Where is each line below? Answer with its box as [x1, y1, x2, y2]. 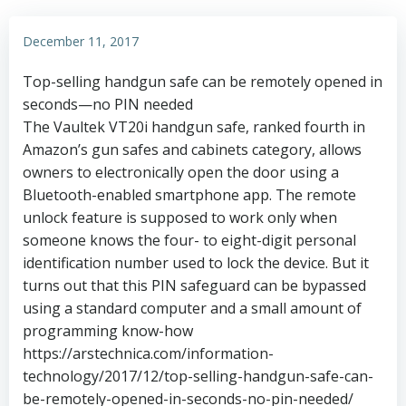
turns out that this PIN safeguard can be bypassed [23, 275, 366, 295]
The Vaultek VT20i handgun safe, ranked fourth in [23, 116, 365, 137]
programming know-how [23, 320, 193, 341]
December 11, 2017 [23, 32, 139, 50]
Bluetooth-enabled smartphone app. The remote [23, 184, 356, 205]
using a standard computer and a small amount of [23, 297, 362, 318]
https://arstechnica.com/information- [23, 343, 274, 363]
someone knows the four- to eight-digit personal [23, 229, 356, 250]
